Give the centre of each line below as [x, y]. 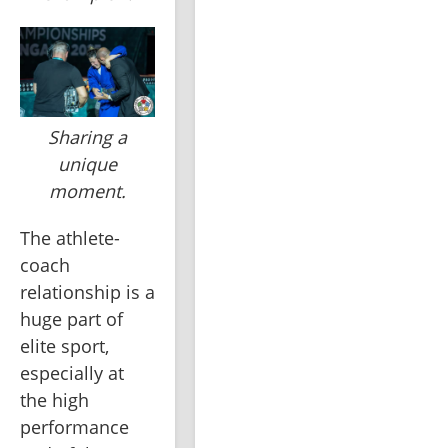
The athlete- [70, 237]
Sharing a [87, 136]
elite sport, [64, 345]
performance [74, 426]
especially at [72, 372]
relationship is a [87, 291]
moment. [87, 190]
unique [87, 163]
